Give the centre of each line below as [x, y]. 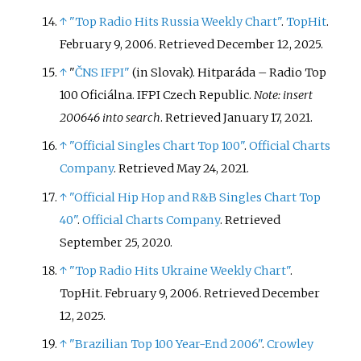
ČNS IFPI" [103, 73]
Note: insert [284, 95]
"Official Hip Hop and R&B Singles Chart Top [195, 197]
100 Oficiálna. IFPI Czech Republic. [157, 95]
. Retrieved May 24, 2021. [182, 169]
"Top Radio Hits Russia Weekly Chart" [176, 22]
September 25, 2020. [116, 242]
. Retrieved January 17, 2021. [237, 118]
